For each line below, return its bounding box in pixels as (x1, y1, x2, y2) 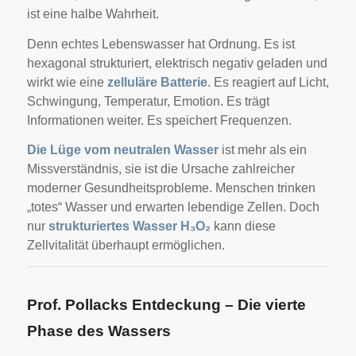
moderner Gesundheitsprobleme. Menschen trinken (26, 181, 315, 195)
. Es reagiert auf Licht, (207, 75, 329, 89)
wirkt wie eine (26, 75, 107, 89)
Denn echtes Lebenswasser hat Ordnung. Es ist (26, 37, 295, 51)
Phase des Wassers (26, 322, 171, 339)
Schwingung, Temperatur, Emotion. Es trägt (26, 94, 269, 108)
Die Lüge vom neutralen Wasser (26, 143, 219, 157)
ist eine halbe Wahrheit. (26, 7, 159, 21)
